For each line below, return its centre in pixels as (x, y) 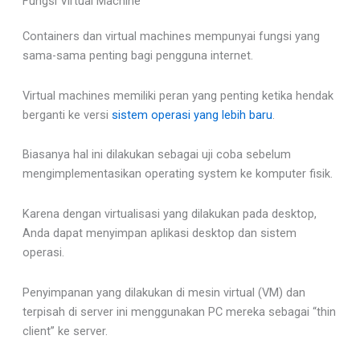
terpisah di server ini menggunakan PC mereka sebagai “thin (179, 311)
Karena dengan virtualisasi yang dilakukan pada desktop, (169, 214)
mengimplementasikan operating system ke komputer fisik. (177, 174)
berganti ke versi (67, 115)
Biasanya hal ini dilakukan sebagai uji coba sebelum (156, 155)
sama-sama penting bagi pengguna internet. (137, 56)
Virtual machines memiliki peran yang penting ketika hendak (178, 95)
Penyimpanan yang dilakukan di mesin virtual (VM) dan (164, 292)
